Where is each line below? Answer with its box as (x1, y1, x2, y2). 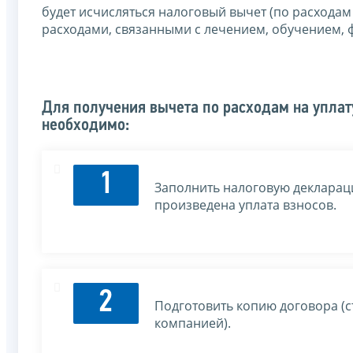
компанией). (154, 314, 231, 332)
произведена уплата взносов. (154, 195, 336, 214)
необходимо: (42, 116, 129, 135)
